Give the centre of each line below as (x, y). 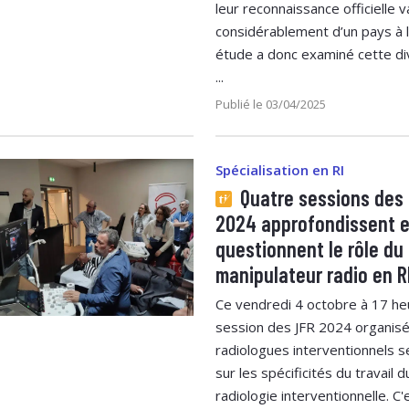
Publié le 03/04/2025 (271, 104)
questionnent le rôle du (309, 248)
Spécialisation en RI (280, 169)
